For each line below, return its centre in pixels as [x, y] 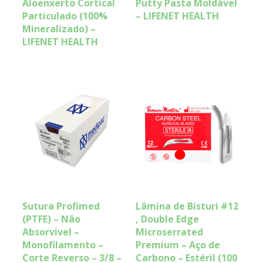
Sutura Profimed [61, 206]
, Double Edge [168, 219]
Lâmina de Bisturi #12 [187, 206]
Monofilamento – [63, 245]
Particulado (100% [65, 16]
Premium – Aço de [178, 245]
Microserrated [170, 232]
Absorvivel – [51, 232]
